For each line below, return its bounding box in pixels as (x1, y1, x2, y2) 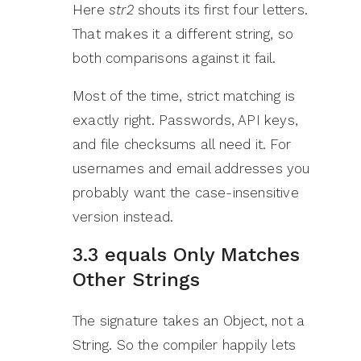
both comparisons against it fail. (73, 50, 276, 67)
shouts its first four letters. (133, 2, 309, 19)
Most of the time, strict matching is (73, 88, 296, 105)
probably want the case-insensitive (73, 185, 299, 201)
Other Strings (73, 268, 200, 292)
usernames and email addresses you (73, 160, 310, 177)
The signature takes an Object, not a (73, 313, 305, 330)
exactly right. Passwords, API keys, (73, 112, 298, 129)
